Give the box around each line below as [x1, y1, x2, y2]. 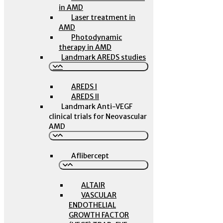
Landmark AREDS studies [61, 53, 146, 62]
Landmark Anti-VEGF [61, 102, 132, 111]
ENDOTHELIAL [69, 201, 116, 210]
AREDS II [71, 92, 99, 101]
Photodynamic [71, 33, 122, 42]
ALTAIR [81, 181, 105, 190]
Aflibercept [71, 151, 109, 160]
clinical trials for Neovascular [49, 112, 147, 121]
